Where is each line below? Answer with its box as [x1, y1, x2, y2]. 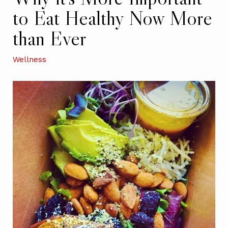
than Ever [13, 25, 86, 51]
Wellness [13, 54, 46, 64]
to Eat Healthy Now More [13, 5, 212, 31]
